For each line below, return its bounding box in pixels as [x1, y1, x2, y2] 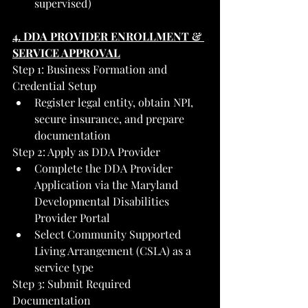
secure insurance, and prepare [34, 111, 187, 126]
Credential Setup [12, 78, 96, 93]
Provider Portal [34, 210, 110, 225]
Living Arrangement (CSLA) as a [34, 243, 194, 258]
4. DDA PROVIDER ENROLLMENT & [12, 28, 204, 43]
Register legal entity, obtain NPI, [34, 94, 196, 109]
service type [34, 259, 93, 274]
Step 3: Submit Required [12, 276, 133, 291]
